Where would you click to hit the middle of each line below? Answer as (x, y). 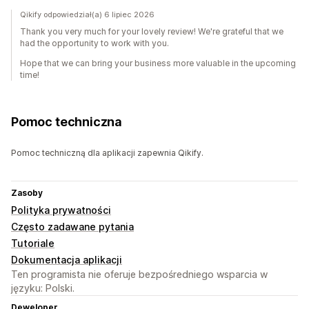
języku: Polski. (43, 288)
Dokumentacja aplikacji (67, 260)
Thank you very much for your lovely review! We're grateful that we (152, 32)
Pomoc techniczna (67, 122)
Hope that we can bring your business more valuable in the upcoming (158, 63)
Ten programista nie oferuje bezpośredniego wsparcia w (139, 275)
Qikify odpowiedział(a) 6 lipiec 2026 (87, 15)
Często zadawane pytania (72, 227)
